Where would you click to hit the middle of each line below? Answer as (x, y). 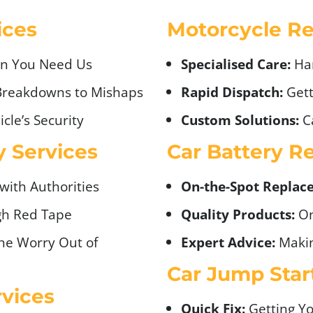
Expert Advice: (228, 242)
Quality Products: (238, 214)
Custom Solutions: (240, 119)
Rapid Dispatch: (232, 92)
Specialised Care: (238, 64)
